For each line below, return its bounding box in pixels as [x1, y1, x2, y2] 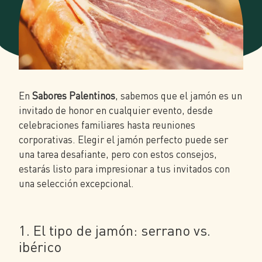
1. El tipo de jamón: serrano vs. [19, 222, 211, 239]
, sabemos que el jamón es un [115, 89, 242, 102]
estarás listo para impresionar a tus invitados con [19, 163, 230, 175]
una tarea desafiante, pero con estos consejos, [19, 148, 217, 161]
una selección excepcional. [19, 177, 134, 190]
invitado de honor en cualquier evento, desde [19, 104, 213, 117]
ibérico [19, 238, 61, 256]
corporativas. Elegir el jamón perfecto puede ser [19, 133, 228, 146]
